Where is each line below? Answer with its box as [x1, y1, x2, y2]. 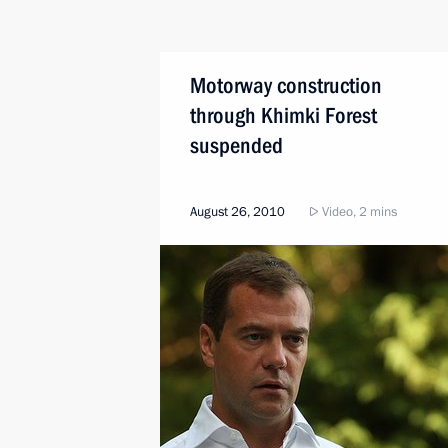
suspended [190, 133, 283, 158]
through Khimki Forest [190, 103, 377, 128]
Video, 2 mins [319, 203, 397, 221]
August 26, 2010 [190, 203, 285, 221]
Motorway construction [190, 73, 382, 98]
